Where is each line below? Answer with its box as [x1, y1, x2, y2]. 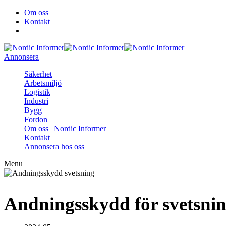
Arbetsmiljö [24, 79, 62, 87]
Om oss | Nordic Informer [24, 124, 106, 133]
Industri [24, 97, 48, 105]
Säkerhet [24, 70, 52, 78]
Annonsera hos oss [24, 142, 84, 151]
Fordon [24, 115, 47, 124]
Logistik [24, 88, 50, 96]
